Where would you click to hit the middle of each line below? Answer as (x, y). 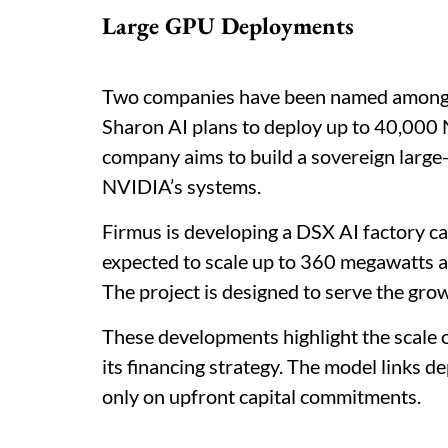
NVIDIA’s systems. (181, 186)
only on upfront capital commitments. (261, 396)
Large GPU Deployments (228, 25)
